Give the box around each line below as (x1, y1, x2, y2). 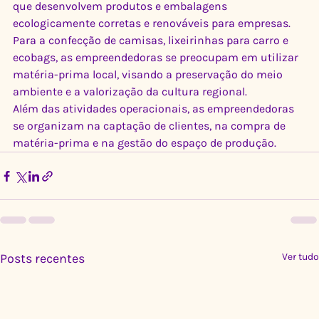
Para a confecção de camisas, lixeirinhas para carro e (13, 33, 291, 48)
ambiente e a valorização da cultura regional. (13, 85, 247, 99)
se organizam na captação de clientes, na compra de (13, 119, 288, 133)
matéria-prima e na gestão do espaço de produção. (13, 136, 276, 150)
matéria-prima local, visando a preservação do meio (13, 68, 286, 82)
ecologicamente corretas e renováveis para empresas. (13, 16, 291, 31)
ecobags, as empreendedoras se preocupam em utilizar (13, 51, 301, 65)
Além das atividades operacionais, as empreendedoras (13, 102, 297, 116)
